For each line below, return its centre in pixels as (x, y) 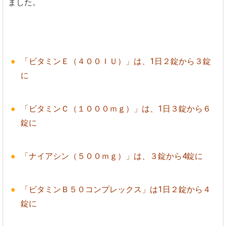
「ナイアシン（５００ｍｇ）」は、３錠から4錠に (112, 156)
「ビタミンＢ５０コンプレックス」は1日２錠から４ (116, 189)
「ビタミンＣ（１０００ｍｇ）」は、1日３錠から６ (116, 108)
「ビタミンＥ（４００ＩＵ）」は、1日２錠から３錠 (116, 61)
